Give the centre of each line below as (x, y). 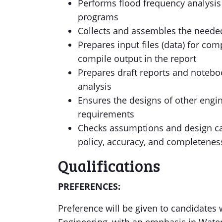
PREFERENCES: (89, 186)
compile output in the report (137, 58)
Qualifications (109, 166)
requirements (106, 114)
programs (98, 17)
